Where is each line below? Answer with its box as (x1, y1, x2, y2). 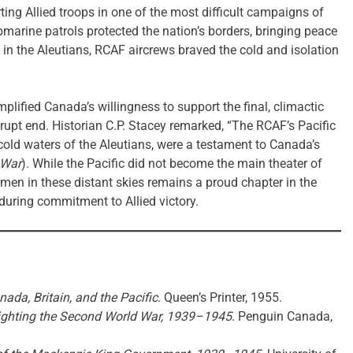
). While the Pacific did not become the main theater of (21, 156, 322, 172)
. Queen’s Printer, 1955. (158, 290, 282, 306)
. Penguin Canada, (232, 309, 333, 325)
